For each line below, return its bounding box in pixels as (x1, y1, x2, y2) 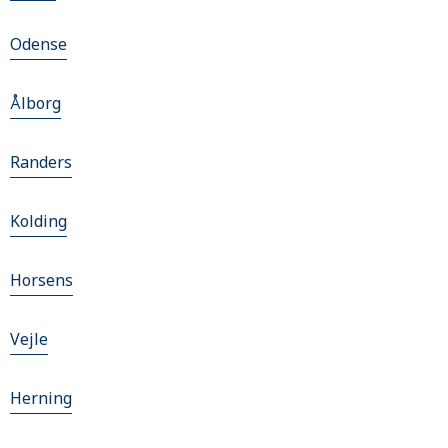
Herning (10, 387, 72, 410)
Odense (10, 33, 67, 56)
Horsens (10, 269, 73, 292)
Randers (10, 151, 72, 174)
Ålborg (10, 92, 61, 115)
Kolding (10, 210, 67, 233)
